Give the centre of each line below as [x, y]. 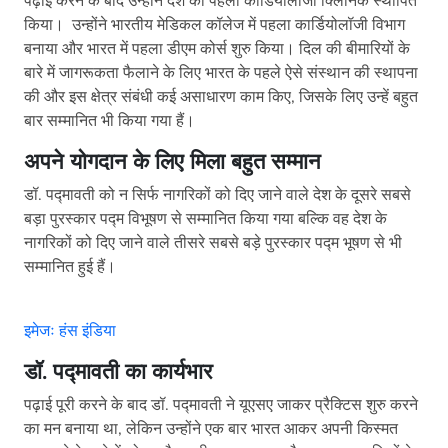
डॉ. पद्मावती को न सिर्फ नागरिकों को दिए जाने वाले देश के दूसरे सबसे [217, 195]
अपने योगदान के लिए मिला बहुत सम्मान [172, 162]
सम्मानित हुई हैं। [70, 267]
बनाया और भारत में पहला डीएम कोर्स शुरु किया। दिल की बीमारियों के [217, 49]
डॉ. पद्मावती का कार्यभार [118, 372]
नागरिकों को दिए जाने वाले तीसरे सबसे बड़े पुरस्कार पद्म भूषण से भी [213, 243]
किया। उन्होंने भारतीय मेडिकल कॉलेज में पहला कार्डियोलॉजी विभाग [214, 25]
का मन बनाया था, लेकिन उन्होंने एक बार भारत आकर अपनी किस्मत [211, 429]
